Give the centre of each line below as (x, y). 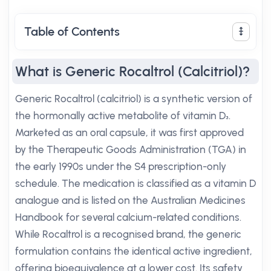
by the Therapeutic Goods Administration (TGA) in (131, 149)
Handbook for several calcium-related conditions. (128, 217)
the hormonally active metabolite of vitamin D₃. (123, 116)
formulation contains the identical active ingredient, (134, 251)
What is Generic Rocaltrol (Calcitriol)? (132, 71)
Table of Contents (72, 31)
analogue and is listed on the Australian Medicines (130, 200)
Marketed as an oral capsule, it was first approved (129, 132)
